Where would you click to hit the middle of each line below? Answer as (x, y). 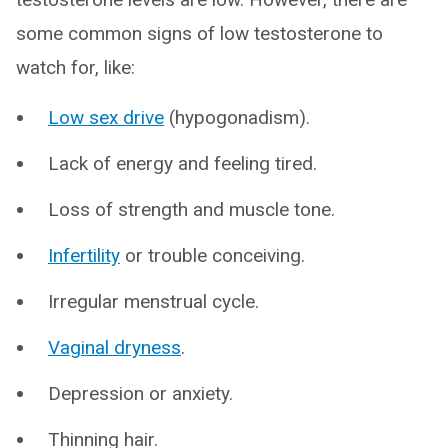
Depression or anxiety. (140, 393)
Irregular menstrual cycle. (153, 301)
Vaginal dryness (114, 347)
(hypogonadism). (237, 117)
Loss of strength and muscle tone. (191, 209)
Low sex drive (106, 117)
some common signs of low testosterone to (199, 33)
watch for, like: (75, 67)
